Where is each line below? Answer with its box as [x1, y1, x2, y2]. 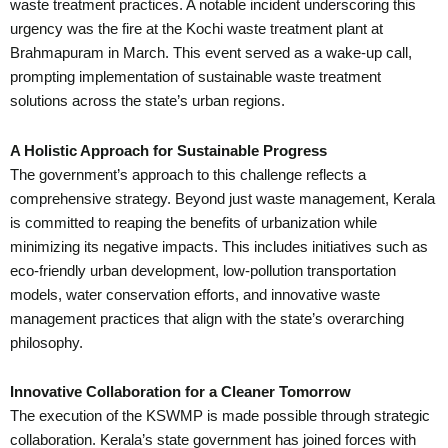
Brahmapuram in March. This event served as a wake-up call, [10, 45, 412, 62]
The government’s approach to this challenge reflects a [10, 166, 366, 183]
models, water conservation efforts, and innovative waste [10, 286, 380, 303]
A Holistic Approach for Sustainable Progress [10, 142, 327, 159]
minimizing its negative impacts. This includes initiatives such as [10, 238, 428, 255]
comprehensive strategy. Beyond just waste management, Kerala [10, 190, 435, 207]
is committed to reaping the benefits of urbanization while [10, 214, 377, 231]
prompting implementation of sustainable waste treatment [10, 69, 381, 86]
